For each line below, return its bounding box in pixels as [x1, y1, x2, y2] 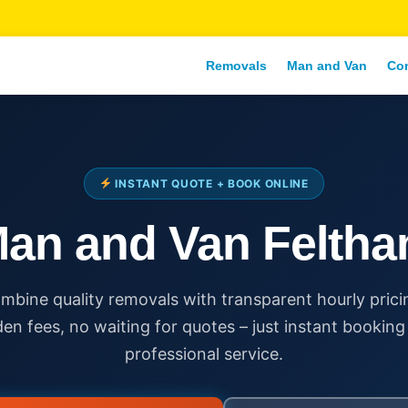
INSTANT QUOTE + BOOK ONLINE [111, 177, 309, 190]
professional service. [125, 344, 283, 363]
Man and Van [287, 58, 367, 73]
